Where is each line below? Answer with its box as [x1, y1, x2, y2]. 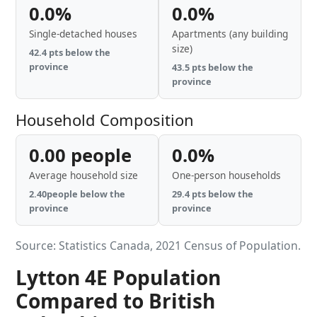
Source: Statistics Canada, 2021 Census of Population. [16, 238, 301, 253]
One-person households [172, 168, 281, 182]
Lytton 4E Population [16, 264, 221, 291]
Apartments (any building [172, 27, 288, 40]
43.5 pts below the [172, 61, 253, 74]
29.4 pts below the [172, 188, 253, 200]
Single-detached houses [29, 27, 137, 40]
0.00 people [29, 143, 132, 168]
